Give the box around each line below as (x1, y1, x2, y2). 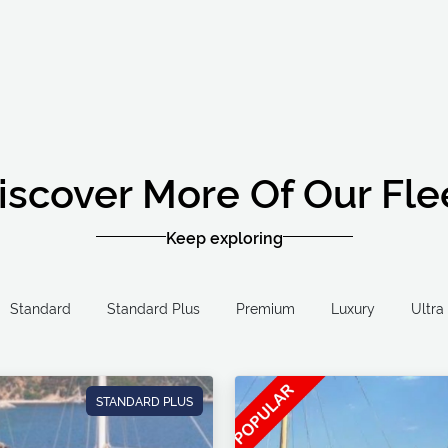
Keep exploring (165, 225, 283, 248)
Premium (235, 297, 295, 317)
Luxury (330, 297, 375, 317)
